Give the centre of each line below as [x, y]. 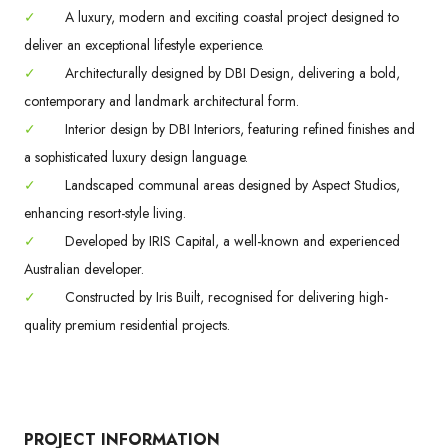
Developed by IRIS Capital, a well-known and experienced [230, 240]
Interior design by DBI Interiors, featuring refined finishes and [238, 128]
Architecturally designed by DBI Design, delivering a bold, [230, 72]
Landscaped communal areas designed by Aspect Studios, [230, 184]
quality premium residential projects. [127, 324]
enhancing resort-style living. [105, 212]
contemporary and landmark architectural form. [161, 100]
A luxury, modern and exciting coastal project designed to [230, 16]
